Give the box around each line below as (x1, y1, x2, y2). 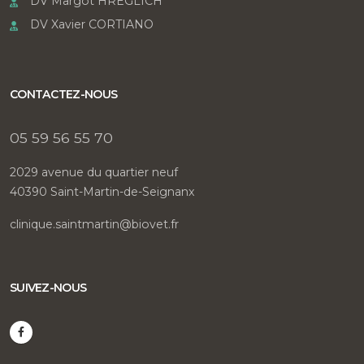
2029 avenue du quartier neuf (10, 164, 178, 180)
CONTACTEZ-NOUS (10, 86, 118, 102)
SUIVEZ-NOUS (10, 279, 87, 295)
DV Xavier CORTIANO (30, 16, 154, 32)
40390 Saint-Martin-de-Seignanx (10, 184, 195, 199)
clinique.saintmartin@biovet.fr (10, 216, 179, 232)
